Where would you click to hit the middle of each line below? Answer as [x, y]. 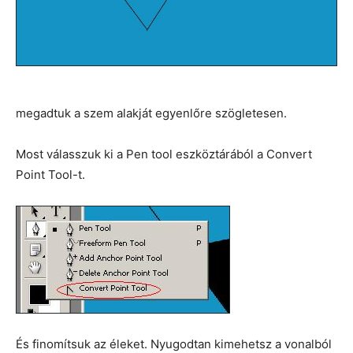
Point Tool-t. [50, 175]
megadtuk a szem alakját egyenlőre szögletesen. [151, 113]
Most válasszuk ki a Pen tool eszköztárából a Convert [164, 154]
